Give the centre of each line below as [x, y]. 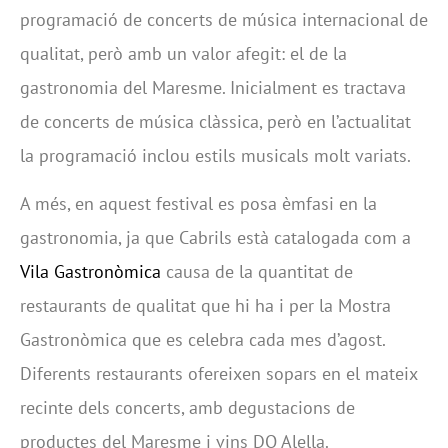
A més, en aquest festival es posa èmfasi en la [198, 203]
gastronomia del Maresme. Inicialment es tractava [213, 87]
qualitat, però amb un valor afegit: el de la [183, 53]
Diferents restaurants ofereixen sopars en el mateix [218, 373]
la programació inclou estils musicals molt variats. [215, 155]
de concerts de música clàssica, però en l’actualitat [215, 121]
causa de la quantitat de [257, 271]
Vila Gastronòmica [90, 271]
